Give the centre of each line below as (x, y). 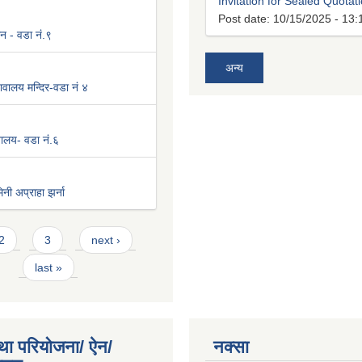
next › (105, 240)
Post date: (246, 19)
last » (48, 268)
